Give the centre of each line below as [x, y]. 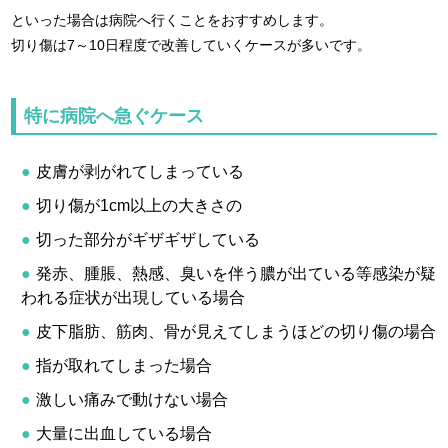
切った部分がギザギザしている [148, 239]
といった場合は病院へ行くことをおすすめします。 [172, 19]
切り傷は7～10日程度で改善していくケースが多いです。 [191, 44]
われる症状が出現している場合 [133, 297]
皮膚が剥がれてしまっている [140, 171]
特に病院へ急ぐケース [114, 115]
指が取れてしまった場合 [124, 365]
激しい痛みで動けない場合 [132, 399]
